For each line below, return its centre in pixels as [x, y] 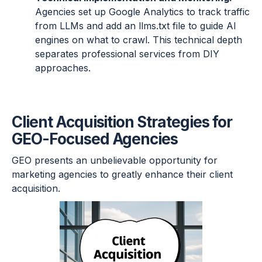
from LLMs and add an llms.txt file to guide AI [136, 26]
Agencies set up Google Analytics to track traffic [142, 12]
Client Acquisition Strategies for [122, 122]
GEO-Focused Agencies [95, 139]
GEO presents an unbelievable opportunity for [115, 161]
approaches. [63, 68]
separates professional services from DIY [127, 54]
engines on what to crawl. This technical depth [139, 40]
